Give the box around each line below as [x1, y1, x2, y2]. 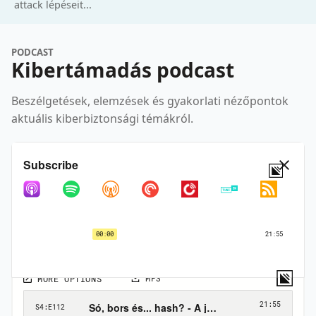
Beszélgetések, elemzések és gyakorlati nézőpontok [11, 93, 288, 109]
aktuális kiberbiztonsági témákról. [11, 111, 193, 127]
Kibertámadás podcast [11, 56, 234, 84]
